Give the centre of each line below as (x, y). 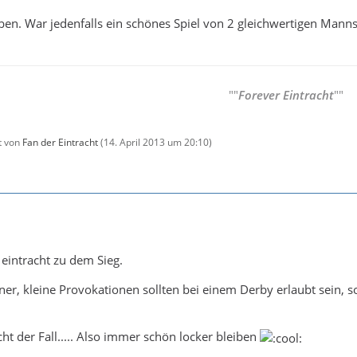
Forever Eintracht (286, 94)
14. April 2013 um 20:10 (156, 142)
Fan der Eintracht (60, 142)
